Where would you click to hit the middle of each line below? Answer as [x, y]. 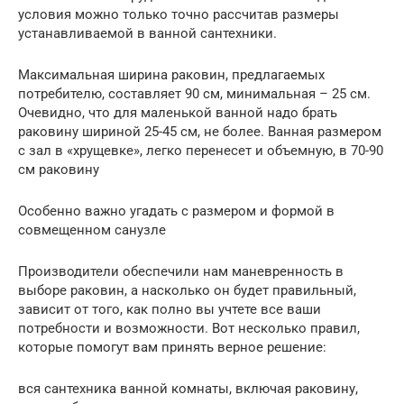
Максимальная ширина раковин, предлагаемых [171, 74]
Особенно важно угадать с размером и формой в [176, 211]
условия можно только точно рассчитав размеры [179, 14]
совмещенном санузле [92, 230]
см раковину [59, 169]
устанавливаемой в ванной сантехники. [147, 33]
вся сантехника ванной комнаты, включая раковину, [188, 388]
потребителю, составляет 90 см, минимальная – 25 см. [194, 93]
